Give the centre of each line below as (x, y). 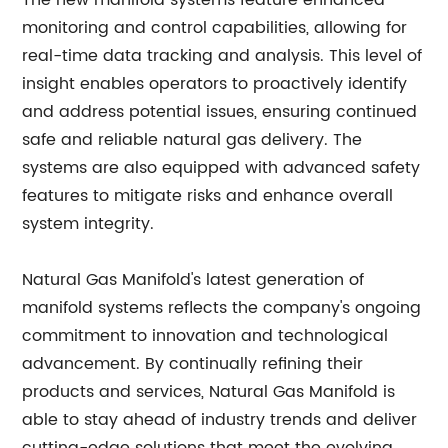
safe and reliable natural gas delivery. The (192, 140)
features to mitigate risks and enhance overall (208, 196)
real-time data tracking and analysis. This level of (222, 56)
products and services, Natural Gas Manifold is (209, 392)
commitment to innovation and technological (205, 336)
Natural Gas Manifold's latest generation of (193, 280)
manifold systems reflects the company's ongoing (222, 308)
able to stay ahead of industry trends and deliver (220, 420)
